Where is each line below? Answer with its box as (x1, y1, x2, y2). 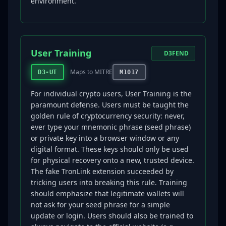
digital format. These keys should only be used (31, 144, 189, 154)
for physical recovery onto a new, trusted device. (31, 155, 194, 165)
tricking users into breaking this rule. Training (31, 178, 187, 187)
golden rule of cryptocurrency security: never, (31, 111, 185, 121)
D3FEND (164, 49, 189, 58)
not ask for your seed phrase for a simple (31, 200, 170, 209)
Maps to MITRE (70, 68, 112, 76)
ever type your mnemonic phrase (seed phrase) (31, 122, 191, 132)
